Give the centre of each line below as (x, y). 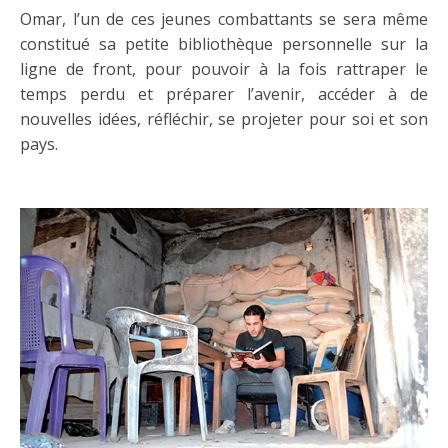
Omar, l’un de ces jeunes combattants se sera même (224, 18)
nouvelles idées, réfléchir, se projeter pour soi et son (224, 118)
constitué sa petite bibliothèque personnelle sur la (224, 43)
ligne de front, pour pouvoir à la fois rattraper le (224, 68)
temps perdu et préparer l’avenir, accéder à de (224, 93)
